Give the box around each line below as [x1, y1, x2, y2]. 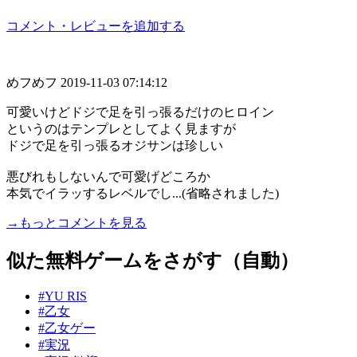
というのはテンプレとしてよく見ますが [6, 121, 236, 135]
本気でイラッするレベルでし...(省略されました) [6, 186, 279, 200]
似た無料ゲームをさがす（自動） [6, 249, 299, 271]
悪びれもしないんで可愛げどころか [6, 169, 210, 183]
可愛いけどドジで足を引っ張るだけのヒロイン [6, 104, 274, 119]
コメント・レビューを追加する [6, 18, 185, 33]
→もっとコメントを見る [6, 215, 147, 229]
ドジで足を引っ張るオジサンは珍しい [6, 138, 223, 152]
